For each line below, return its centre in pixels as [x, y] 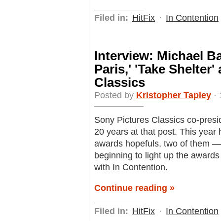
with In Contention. [131, 167]
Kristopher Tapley [174, 95]
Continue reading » [134, 188]
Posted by [115, 95]
